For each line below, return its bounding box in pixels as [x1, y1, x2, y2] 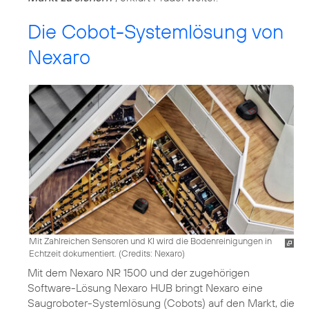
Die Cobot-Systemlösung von [28, 19, 284, 45]
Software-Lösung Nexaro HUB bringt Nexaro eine [28, 280, 263, 295]
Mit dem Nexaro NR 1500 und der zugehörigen [28, 265, 250, 279]
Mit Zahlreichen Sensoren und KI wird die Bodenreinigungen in [29, 235, 272, 246]
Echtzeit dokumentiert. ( [29, 247, 121, 259]
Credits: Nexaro [121, 247, 182, 259]
